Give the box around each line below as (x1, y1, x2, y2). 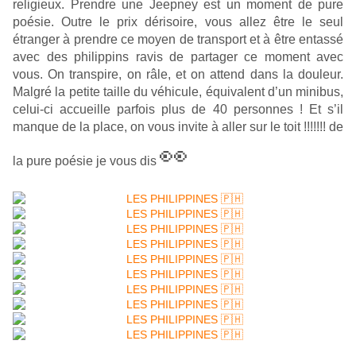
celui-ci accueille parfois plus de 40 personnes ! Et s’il (13, 102, 343, 116)
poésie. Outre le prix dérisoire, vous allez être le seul (13, 14, 343, 29)
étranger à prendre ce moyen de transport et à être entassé (13, 32, 343, 46)
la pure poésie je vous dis (13, 153, 160, 168)
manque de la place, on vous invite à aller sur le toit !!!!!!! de (13, 119, 343, 133)
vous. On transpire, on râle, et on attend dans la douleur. (13, 67, 343, 81)
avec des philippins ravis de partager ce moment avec (13, 49, 343, 64)
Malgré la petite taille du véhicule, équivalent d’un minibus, (13, 84, 343, 99)
